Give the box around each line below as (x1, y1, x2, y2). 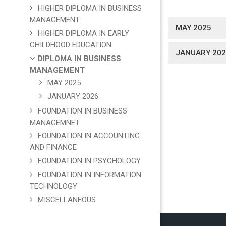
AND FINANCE (29, 143, 77, 152)
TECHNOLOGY (29, 182, 77, 191)
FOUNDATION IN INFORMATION (37, 170, 141, 180)
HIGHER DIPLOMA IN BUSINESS (37, 4, 142, 13)
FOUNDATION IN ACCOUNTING (37, 131, 140, 141)
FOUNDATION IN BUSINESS (37, 106, 127, 116)
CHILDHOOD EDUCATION (29, 40, 111, 50)
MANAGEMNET (29, 118, 80, 127)
